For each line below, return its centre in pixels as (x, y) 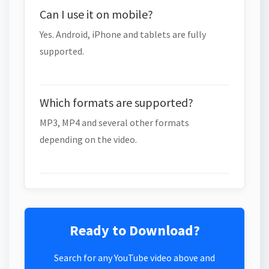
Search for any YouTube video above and (134, 258)
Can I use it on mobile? (96, 14)
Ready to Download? (134, 230)
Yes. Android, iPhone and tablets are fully (123, 34)
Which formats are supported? (116, 102)
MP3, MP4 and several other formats (114, 122)
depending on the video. (88, 139)
